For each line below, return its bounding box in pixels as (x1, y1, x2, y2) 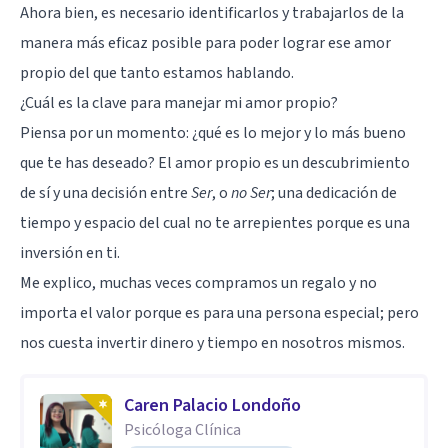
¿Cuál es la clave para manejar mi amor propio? (20, 91, 338, 114)
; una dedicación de (271, 181, 397, 204)
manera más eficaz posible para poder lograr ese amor (20, 31, 391, 54)
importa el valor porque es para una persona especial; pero (20, 301, 419, 324)
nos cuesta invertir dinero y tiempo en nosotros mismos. (20, 331, 405, 354)
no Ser (231, 181, 271, 204)
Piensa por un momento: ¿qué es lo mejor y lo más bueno (20, 121, 406, 144)
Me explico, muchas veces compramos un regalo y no (20, 271, 377, 294)
